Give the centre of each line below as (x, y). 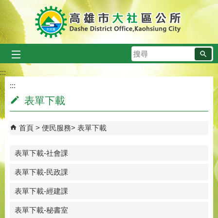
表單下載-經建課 (41, 191)
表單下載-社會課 (41, 153)
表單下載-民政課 (41, 172)
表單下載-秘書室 (41, 210)
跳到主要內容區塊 (34, 9)
